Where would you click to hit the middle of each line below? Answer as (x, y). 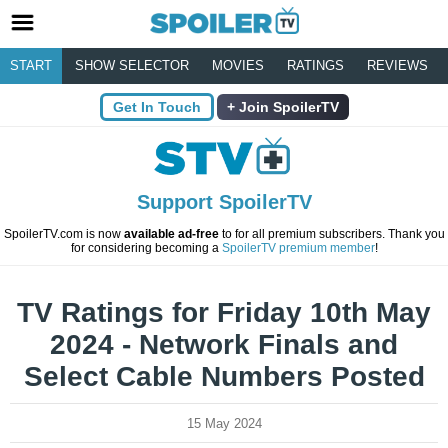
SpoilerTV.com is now (63, 234)
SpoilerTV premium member (298, 248)
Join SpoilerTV (286, 107)
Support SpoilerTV (224, 202)
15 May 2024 (224, 424)
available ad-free (171, 234)
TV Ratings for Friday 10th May (224, 313)
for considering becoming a (146, 248)
